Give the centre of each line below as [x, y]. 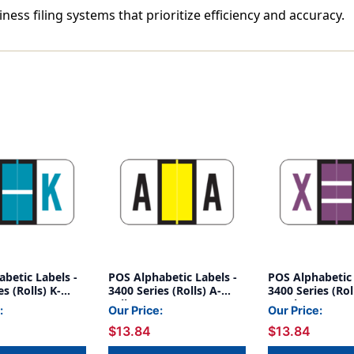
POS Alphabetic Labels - [173, 277]
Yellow [126, 304]
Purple [286, 304]
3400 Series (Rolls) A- [165, 291]
